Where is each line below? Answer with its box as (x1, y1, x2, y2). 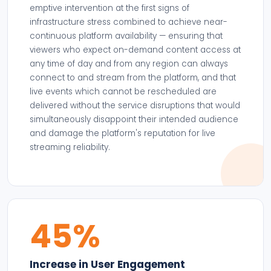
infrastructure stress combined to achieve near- (30, 16, 227, 28)
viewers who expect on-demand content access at (30, 44, 241, 56)
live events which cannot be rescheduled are (30, 86, 217, 97)
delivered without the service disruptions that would (30, 100, 240, 111)
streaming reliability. (30, 142, 110, 153)
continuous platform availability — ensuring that (30, 30, 223, 42)
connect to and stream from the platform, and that (30, 72, 236, 83)
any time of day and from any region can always (30, 58, 228, 70)
